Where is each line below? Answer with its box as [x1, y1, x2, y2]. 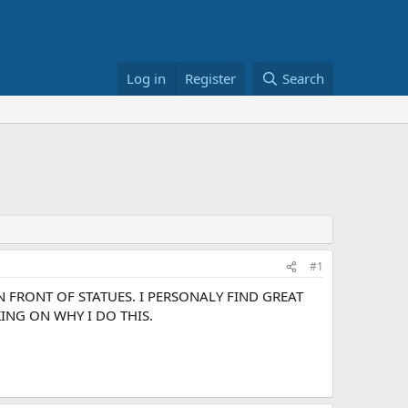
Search [282, 69, 324, 87]
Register [185, 69, 237, 87]
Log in [127, 69, 167, 87]
